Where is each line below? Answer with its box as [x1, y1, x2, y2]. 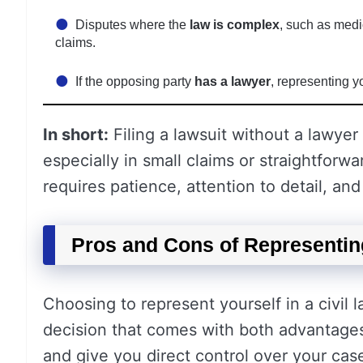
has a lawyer [194, 75, 271, 88]
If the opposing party [75, 75, 194, 88]
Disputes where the [75, 18, 190, 32]
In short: [43, 125, 109, 144]
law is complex [190, 18, 280, 32]
